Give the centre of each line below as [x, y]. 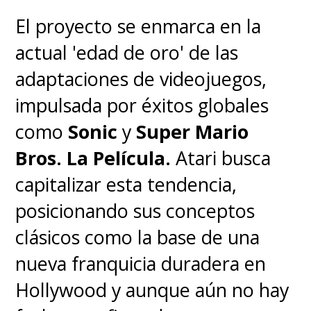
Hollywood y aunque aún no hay [152, 290]
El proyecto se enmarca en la [138, 26]
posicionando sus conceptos [135, 211]
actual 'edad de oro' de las [127, 53]
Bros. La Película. [93, 158]
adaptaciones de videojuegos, [141, 79]
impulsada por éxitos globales [142, 106]
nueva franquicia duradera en [141, 264]
